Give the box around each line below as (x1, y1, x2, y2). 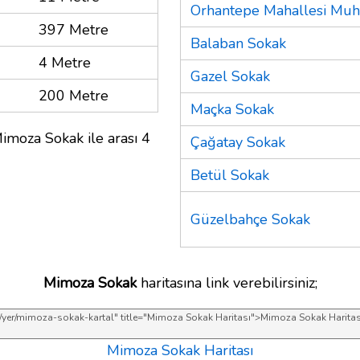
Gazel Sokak (190, 66, 270, 86)
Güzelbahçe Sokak (190, 209, 310, 229)
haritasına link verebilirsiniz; (136, 272, 317, 292)
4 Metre (39, 52, 91, 72)
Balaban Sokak (190, 33, 286, 53)
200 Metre (39, 85, 108, 105)
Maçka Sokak (190, 99, 274, 119)
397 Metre (39, 19, 108, 39)
